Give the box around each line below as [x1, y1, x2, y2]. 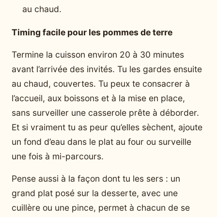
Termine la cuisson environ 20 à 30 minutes [12, 49, 184, 60]
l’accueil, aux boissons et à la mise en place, [12, 93, 185, 103]
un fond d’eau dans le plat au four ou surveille [12, 136, 191, 147]
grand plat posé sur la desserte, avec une [12, 187, 178, 198]
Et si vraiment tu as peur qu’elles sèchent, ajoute [12, 122, 202, 132]
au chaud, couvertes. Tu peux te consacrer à [12, 78, 190, 89]
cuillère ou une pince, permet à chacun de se [12, 202, 190, 213]
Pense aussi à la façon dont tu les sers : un [12, 173, 180, 184]
